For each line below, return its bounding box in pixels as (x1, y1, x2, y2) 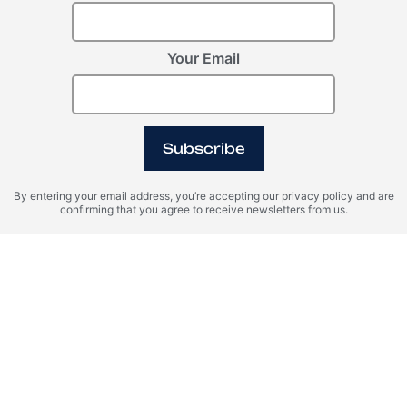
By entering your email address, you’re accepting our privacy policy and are (13, 189, 394, 203)
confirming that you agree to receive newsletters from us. (59, 203, 348, 217)
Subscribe (162, 140, 245, 158)
